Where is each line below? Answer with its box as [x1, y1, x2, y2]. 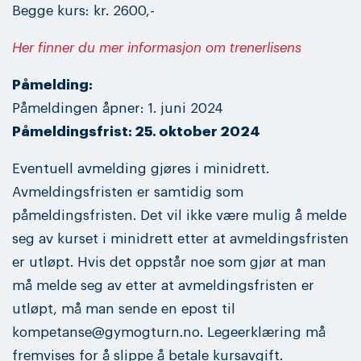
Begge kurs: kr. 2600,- [12, 3, 155, 18]
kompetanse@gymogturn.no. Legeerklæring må [12, 325, 326, 339]
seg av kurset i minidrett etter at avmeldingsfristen [12, 231, 349, 246]
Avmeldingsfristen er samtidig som [12, 185, 243, 199]
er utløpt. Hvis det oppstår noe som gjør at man [12, 255, 326, 269]
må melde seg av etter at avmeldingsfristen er [12, 278, 314, 293]
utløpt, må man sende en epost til [12, 301, 235, 316]
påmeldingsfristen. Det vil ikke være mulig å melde [12, 208, 346, 222]
